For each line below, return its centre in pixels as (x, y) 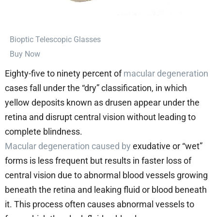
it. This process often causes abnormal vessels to (100, 204)
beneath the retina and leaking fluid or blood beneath (106, 189)
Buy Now (25, 54)
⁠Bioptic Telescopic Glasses (55, 39)
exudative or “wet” (167, 146)
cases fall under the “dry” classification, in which (96, 88)
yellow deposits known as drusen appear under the (102, 102)
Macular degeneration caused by (68, 146)
